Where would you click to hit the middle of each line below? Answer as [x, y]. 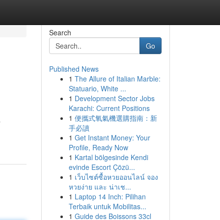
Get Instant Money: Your [112, 137]
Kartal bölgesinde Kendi [111, 157]
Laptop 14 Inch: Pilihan [110, 196]
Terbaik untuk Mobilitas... [107, 206]
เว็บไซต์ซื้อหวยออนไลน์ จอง [116, 177]
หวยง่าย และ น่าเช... [100, 187]
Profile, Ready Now [98, 147]
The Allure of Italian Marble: [117, 79]
